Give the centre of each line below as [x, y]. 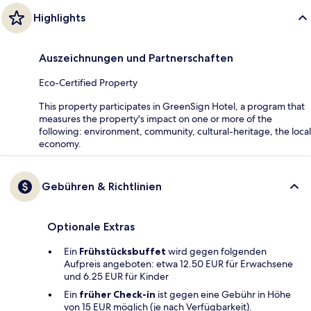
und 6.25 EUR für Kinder [116, 277]
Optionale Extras [91, 227]
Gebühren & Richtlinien [102, 187]
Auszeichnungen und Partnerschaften [136, 58]
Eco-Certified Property [88, 83]
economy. [60, 144]
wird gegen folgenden [216, 252]
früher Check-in [117, 295]
